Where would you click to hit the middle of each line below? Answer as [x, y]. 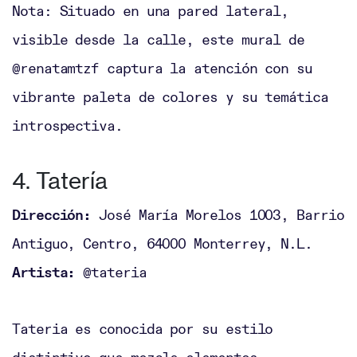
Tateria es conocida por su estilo [143, 329]
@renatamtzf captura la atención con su [162, 69]
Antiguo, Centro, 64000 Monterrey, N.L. [162, 244]
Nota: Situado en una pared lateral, [151, 11]
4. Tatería [60, 181]
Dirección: [52, 215]
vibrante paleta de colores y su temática [170, 97]
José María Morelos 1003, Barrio [218, 215]
